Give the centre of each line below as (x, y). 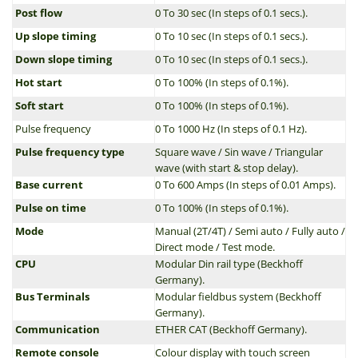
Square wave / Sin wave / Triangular (239, 152)
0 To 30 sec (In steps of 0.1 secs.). (231, 13)
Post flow (38, 13)
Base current (48, 185)
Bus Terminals (51, 296)
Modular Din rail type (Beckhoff (229, 264)
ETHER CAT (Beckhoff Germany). (231, 329)
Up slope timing (54, 36)
